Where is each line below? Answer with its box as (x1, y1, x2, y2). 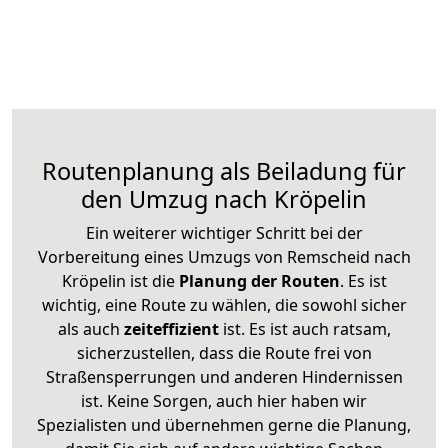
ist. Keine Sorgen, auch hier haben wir (81, 389, 367, 412)
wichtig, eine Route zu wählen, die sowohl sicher (41, 293, 407, 316)
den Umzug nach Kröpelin (81, 182, 367, 215)
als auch (57, 317, 124, 340)
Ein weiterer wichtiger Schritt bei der (85, 221, 363, 244)
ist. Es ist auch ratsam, (218, 317, 391, 340)
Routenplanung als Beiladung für (42, 154, 406, 187)
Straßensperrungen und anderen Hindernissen (45, 365, 403, 388)
